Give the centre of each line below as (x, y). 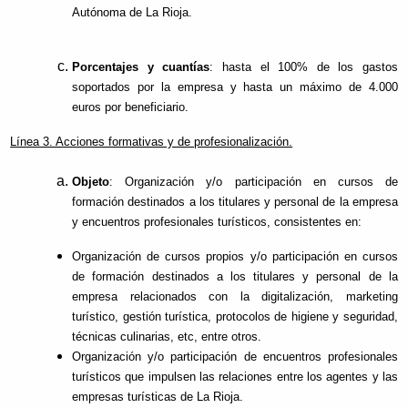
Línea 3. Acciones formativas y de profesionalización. (152, 142)
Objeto (91, 182)
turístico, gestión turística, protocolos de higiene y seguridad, (235, 317)
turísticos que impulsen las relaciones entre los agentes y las (235, 377)
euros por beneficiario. (131, 107)
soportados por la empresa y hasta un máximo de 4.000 (235, 87)
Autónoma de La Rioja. (133, 13)
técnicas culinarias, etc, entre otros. (167, 337)
